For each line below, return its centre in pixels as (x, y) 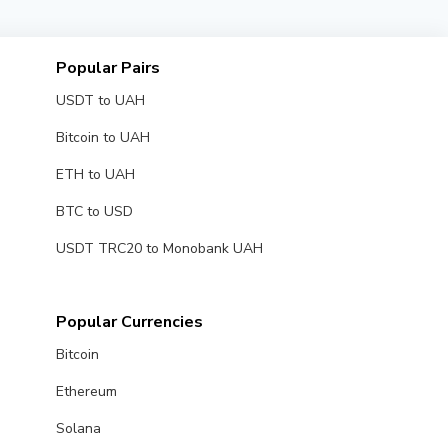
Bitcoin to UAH (102, 137)
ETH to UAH (95, 174)
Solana (78, 428)
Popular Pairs (107, 68)
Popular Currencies (129, 322)
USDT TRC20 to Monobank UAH (159, 248)
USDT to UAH (100, 100)
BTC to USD (94, 211)
